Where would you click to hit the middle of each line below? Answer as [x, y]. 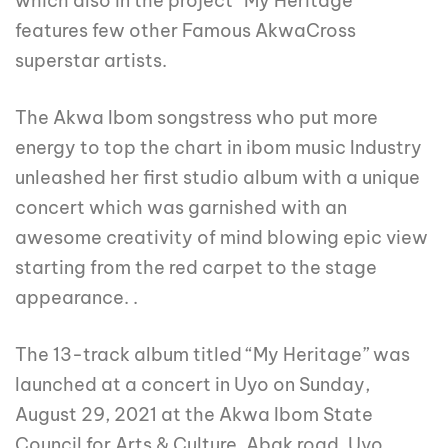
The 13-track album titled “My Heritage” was [212, 355]
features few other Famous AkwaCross [185, 31]
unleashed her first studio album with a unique [217, 178]
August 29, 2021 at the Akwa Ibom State [194, 415]
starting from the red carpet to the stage [196, 268]
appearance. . [76, 298]
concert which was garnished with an [181, 208]
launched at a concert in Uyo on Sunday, [192, 385]
